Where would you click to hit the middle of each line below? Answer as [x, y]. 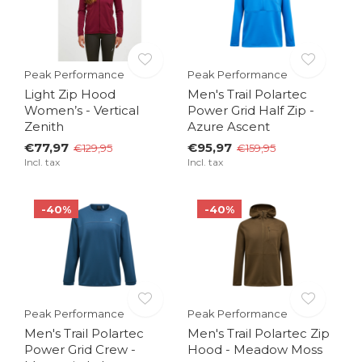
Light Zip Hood [70, 95]
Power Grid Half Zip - [250, 111]
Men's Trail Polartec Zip [258, 333]
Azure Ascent [228, 127]
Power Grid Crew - [80, 349]
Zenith [44, 127]
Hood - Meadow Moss [255, 349]
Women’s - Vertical [82, 111]
